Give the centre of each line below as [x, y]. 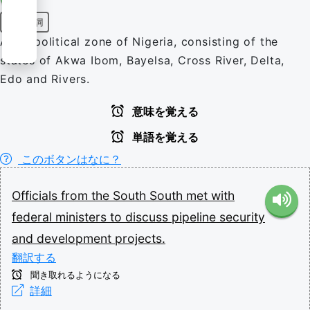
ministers [83, 217]
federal [34, 217]
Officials [36, 195]
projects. [140, 238]
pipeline [195, 217]
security [242, 217]
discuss [148, 217]
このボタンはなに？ [70, 159]
